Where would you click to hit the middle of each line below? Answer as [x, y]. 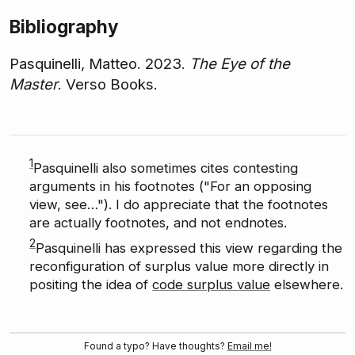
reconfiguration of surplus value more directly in [179, 266]
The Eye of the [240, 63]
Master [34, 84]
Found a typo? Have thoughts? [155, 345]
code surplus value [212, 284]
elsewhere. [307, 284]
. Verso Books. [108, 84]
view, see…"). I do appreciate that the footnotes [179, 205]
